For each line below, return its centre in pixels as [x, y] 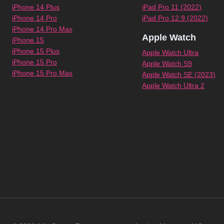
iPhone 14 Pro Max [42, 29]
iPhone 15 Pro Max [42, 73]
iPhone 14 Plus [36, 7]
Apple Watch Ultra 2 [173, 86]
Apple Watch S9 [167, 64]
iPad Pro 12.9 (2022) [175, 18]
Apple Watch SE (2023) [179, 75]
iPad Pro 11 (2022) [172, 7]
